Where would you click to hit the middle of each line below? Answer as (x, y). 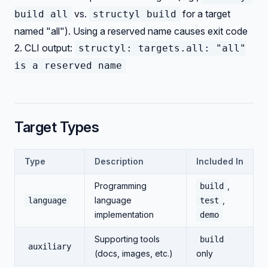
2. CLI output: (45, 48)
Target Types (57, 127)
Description (119, 161)
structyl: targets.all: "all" (162, 48)
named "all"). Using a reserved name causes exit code (131, 31)
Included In (220, 161)
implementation (124, 214)
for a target (205, 14)
